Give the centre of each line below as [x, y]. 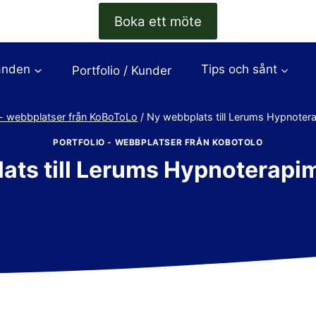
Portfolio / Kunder [121, 70]
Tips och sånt [239, 69]
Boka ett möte [158, 21]
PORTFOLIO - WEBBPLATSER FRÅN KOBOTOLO [158, 142]
